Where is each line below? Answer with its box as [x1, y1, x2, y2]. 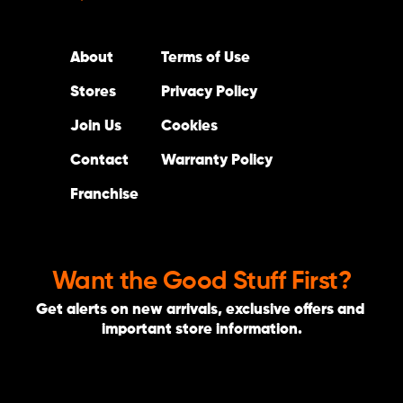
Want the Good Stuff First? [51, 269, 352, 295]
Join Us [69, 119, 121, 135]
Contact [69, 153, 129, 169]
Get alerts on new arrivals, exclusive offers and [35, 302, 364, 318]
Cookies [160, 119, 218, 135]
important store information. [101, 322, 302, 338]
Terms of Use [160, 50, 250, 67]
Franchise [69, 187, 139, 203]
